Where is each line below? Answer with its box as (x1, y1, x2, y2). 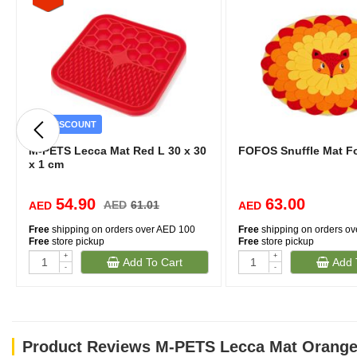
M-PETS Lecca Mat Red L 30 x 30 (29, 144, 206, 157)
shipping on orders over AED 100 (49, 224, 195, 235)
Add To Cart (119, 256, 182, 269)
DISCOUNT (45, 120, 97, 129)
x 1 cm (29, 158, 64, 171)
